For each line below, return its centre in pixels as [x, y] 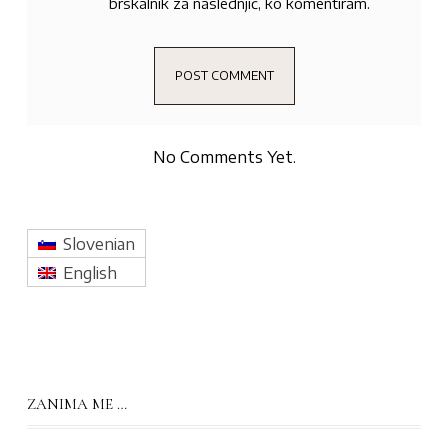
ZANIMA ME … [77, 403]
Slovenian [98, 244]
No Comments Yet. [224, 156]
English [89, 273]
